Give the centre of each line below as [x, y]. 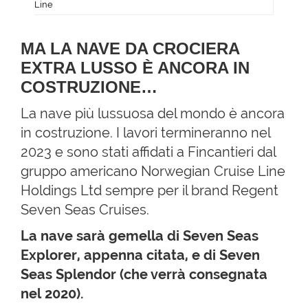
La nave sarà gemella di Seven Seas [140, 235]
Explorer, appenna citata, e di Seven [140, 255]
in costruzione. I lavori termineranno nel [145, 132]
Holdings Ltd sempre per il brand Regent [150, 190]
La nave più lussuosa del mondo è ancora [153, 113]
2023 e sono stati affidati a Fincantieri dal [148, 152]
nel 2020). [54, 293]
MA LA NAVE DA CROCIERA [130, 48]
